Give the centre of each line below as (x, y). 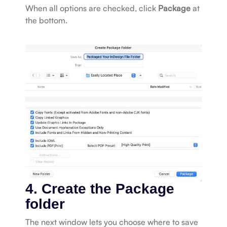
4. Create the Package (100, 188)
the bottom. (46, 21)
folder (45, 204)
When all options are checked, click (92, 8)
